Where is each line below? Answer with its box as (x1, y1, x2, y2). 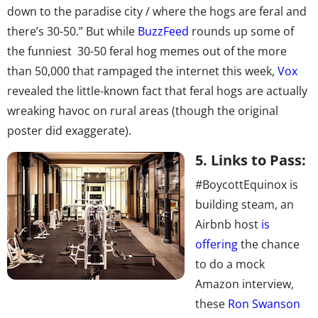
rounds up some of (189, 23, 294, 39)
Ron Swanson (228, 295, 300, 312)
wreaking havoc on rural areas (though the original (7, 102, 278, 119)
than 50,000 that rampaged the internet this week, (7, 62, 278, 79)
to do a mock (195, 256, 265, 272)
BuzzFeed (138, 23, 189, 39)
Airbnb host (195, 216, 261, 232)
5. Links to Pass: (195, 150, 306, 170)
